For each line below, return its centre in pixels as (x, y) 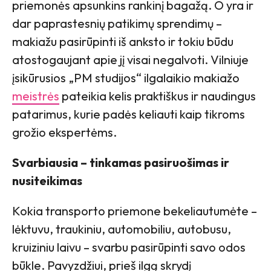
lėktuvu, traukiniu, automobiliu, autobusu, (122, 229)
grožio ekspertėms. (64, 132)
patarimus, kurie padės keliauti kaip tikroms (129, 114)
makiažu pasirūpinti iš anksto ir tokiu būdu (123, 41)
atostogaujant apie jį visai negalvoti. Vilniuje (130, 59)
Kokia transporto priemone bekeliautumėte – (135, 211)
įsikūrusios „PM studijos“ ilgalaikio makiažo (126, 77)
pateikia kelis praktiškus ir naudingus (158, 96)
